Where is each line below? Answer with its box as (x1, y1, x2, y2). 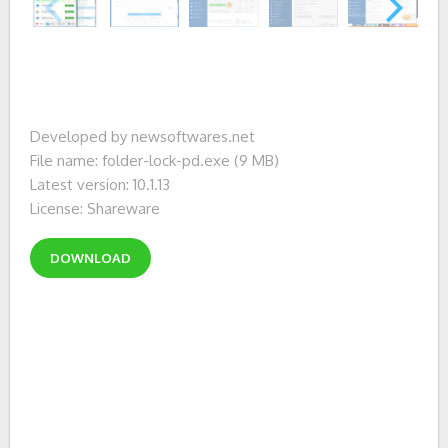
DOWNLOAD (50, 250, 131, 266)
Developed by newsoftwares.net (30, 127, 255, 146)
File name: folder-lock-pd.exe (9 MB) (30, 151, 279, 170)
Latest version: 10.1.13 (30, 175, 170, 194)
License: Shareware (30, 199, 160, 218)
